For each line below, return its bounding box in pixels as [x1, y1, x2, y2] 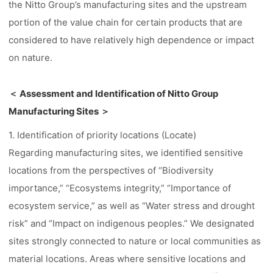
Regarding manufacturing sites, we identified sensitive [9, 147, 244, 158]
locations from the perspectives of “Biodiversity [9, 165, 214, 176]
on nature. [9, 52, 53, 63]
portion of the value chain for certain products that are [9, 16, 243, 28]
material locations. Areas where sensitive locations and [9, 253, 246, 264]
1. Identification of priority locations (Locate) [9, 129, 197, 141]
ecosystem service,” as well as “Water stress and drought [9, 200, 255, 211]
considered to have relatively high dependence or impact [9, 34, 255, 46]
